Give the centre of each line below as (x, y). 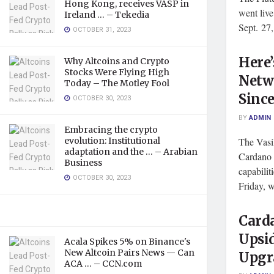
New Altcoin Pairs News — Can (129, 253)
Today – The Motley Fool (117, 83)
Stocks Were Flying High (117, 72)
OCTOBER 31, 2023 (101, 30)
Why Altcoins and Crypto (117, 61)
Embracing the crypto (111, 130)
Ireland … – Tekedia (107, 15)
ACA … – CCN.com (103, 264)
